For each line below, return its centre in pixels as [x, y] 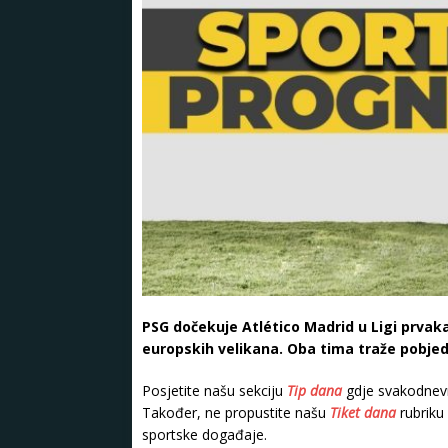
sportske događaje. [204, 435]
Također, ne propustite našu [236, 413]
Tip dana [314, 391]
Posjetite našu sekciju [214, 391]
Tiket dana [363, 413]
